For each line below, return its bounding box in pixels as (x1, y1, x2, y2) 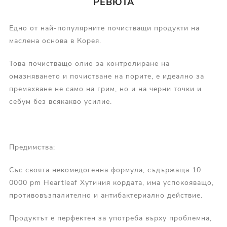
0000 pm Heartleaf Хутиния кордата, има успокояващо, (9, 178, 214, 188)
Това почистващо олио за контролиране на (9, 59, 170, 69)
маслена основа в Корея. (9, 36, 101, 46)
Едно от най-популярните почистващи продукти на (9, 23, 200, 33)
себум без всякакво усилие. (9, 97, 112, 107)
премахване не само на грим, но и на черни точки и (9, 84, 202, 94)
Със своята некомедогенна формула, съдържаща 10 (9, 165, 201, 175)
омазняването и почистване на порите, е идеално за (9, 71, 204, 82)
